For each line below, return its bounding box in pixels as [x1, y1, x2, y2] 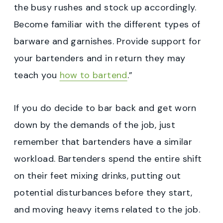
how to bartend [59, 69, 127, 82]
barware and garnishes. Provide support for [14, 35, 202, 48]
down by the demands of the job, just [14, 119, 175, 131]
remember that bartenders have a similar [14, 136, 193, 148]
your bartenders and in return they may [14, 52, 186, 65]
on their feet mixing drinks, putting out [14, 170, 181, 182]
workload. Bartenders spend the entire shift [14, 153, 202, 165]
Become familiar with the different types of [14, 18, 201, 31]
